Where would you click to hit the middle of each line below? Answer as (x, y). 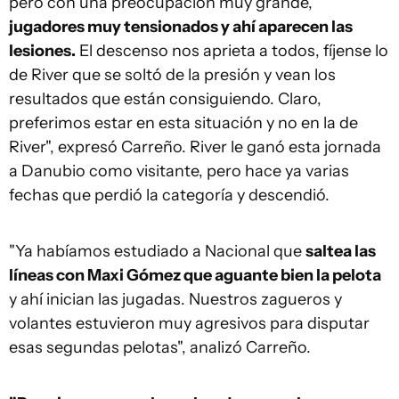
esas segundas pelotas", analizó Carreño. (160, 347)
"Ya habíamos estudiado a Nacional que (157, 251)
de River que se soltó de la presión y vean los (172, 75)
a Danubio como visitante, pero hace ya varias (179, 171)
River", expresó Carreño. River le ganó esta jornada (195, 147)
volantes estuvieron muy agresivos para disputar (189, 323)
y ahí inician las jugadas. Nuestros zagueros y (175, 299)
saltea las (341, 251)
